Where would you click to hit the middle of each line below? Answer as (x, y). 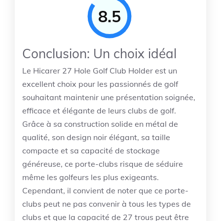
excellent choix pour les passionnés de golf (100, 84)
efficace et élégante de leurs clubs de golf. (99, 110)
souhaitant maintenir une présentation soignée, (109, 97)
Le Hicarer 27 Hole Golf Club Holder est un (100, 71)
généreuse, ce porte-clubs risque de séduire (103, 164)
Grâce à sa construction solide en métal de (100, 124)
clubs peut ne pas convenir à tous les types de (107, 204)
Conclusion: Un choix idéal (99, 54)
